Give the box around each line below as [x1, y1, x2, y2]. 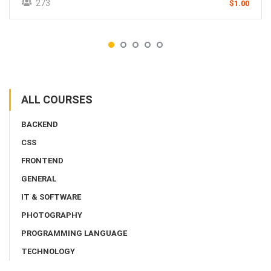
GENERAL [21, 174, 56, 183]
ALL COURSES [21, 93, 93, 106]
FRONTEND [21, 155, 64, 165]
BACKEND [21, 119, 58, 129]
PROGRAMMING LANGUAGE [21, 228, 127, 238]
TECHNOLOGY [21, 246, 75, 256]
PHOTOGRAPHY [21, 210, 82, 220]
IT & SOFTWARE [21, 192, 81, 201]
